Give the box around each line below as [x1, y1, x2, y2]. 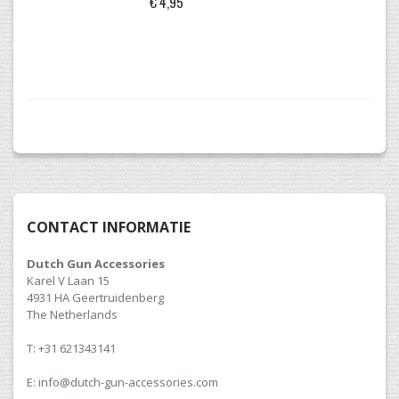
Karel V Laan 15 [27, 273, 110, 289]
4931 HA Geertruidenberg [27, 289, 164, 306]
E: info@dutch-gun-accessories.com [27, 374, 218, 391]
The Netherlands [27, 306, 118, 323]
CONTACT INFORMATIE [27, 217, 191, 238]
